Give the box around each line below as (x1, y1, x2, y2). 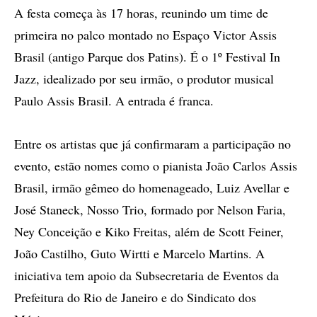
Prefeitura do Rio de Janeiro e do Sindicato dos (14, 289, 256, 306)
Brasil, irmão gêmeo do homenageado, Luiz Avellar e (14, 179, 289, 196)
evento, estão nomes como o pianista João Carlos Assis (14, 157, 297, 174)
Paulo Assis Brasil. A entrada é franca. (14, 92, 214, 109)
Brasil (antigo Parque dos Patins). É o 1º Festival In (14, 48, 280, 65)
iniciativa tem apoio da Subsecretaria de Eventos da (14, 267, 279, 284)
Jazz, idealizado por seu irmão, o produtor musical (14, 70, 274, 87)
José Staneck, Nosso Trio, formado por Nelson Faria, (14, 201, 286, 218)
